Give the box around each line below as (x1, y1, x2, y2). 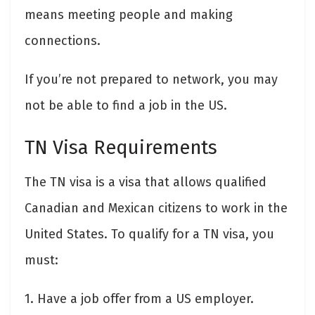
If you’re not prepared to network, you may (25, 72, 278, 88)
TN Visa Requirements (25, 136, 222, 159)
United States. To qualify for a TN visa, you (25, 226, 274, 243)
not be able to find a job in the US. (25, 98, 227, 114)
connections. (25, 33, 101, 49)
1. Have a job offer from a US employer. (25, 291, 254, 307)
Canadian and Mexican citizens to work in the (25, 200, 288, 217)
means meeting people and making (25, 7, 233, 23)
